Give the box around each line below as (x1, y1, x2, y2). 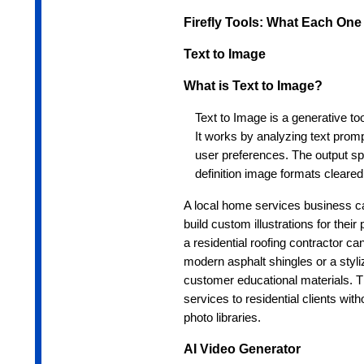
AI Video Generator (183, 342, 301, 357)
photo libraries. (183, 311, 261, 325)
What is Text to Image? (183, 79, 323, 93)
